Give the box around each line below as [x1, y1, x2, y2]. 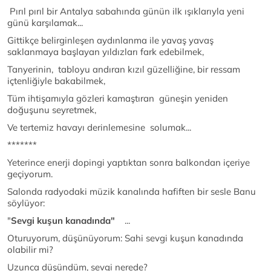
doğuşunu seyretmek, [7, 104, 96, 116]
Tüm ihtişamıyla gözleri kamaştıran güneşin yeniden [7, 93, 228, 104]
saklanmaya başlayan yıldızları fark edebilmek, [7, 46, 204, 57]
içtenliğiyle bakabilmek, [7, 75, 105, 87]
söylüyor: [7, 197, 45, 209]
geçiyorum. [7, 168, 53, 180]
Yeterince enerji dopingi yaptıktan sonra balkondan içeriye [7, 157, 250, 168]
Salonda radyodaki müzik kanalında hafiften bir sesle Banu [7, 186, 256, 197]
